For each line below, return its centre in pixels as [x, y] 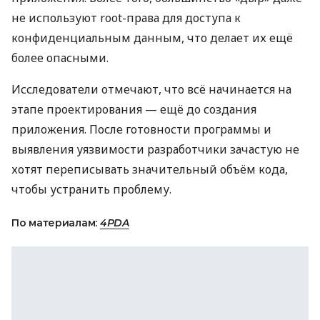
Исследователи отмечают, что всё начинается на [151, 89]
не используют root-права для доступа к [126, 18]
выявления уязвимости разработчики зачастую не [155, 149]
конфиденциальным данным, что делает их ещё [152, 38]
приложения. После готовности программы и [141, 129]
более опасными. [60, 58]
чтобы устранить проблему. [91, 189]
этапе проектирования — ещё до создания [134, 109]
